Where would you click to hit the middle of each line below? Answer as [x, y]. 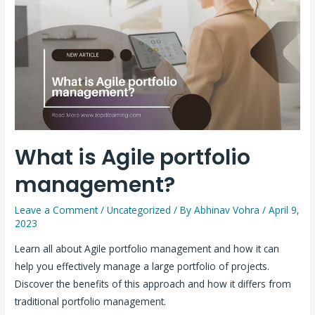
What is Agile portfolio [133, 158]
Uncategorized [139, 210]
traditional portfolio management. [91, 301]
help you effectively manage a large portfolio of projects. [142, 266]
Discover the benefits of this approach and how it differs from [153, 283]
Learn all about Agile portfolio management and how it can [147, 248]
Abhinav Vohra [229, 210]
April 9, [284, 210]
